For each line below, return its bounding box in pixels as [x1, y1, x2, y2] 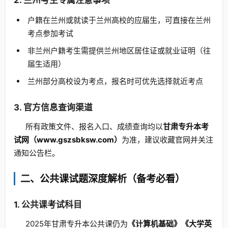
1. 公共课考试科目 [14, 199, 82, 210]
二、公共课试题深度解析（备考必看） [20, 173, 185, 185]
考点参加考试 [27, 28, 73, 38]
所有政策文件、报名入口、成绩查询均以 [25, 122, 163, 131]
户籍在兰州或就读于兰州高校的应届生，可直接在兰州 [27, 15, 211, 25]
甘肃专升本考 [162, 122, 209, 131]
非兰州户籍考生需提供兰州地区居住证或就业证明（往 [27, 46, 211, 55]
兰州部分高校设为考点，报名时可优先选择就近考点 [27, 76, 203, 86]
